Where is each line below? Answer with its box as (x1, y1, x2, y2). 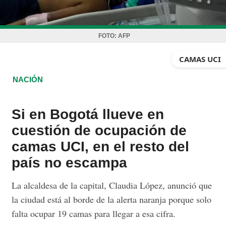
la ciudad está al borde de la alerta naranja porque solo (12, 193, 212, 205)
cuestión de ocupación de (12, 123, 187, 138)
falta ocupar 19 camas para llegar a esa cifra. (12, 207, 176, 219)
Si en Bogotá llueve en (12, 106, 164, 122)
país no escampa (12, 155, 128, 171)
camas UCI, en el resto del (12, 139, 190, 154)
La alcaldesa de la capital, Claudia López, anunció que (12, 179, 212, 191)
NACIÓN (13, 75, 43, 84)
